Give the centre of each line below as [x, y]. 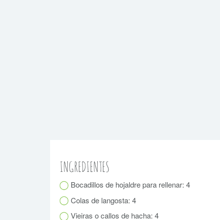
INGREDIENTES [85, 167]
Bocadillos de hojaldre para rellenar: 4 [129, 184]
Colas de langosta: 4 [102, 200]
